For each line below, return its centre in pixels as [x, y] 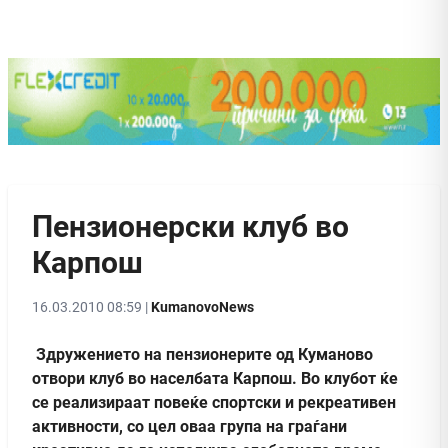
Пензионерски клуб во [190, 226]
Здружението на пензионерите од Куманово [202, 354]
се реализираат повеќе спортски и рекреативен [214, 402]
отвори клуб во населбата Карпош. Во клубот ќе [215, 378]
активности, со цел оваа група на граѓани [189, 426]
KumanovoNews [202, 306]
